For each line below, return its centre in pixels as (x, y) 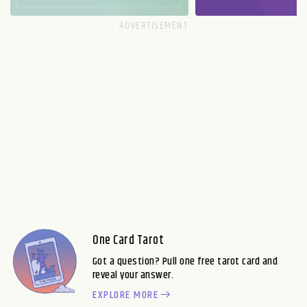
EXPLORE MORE (125, 295)
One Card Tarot (128, 240)
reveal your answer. (133, 275)
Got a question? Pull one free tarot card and (185, 261)
